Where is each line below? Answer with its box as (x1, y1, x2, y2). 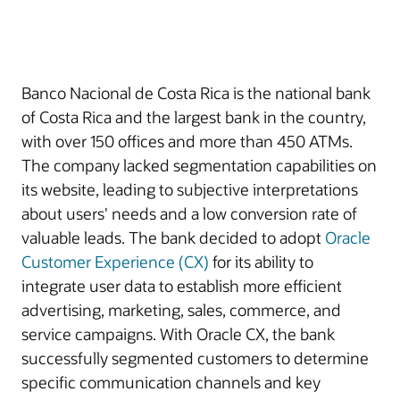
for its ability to (209, 251, 313, 272)
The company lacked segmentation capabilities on (21, 154, 377, 176)
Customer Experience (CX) (21, 251, 209, 272)
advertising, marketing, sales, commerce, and (21, 299, 341, 321)
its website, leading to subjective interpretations (21, 179, 358, 200)
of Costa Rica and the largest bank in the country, (21, 106, 366, 128)
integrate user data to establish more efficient (21, 275, 342, 296)
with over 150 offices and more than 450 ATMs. (21, 130, 353, 152)
